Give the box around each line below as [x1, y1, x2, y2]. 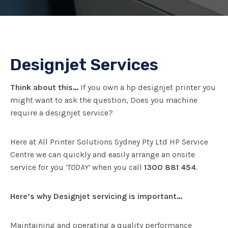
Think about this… [10, 82, 78, 93]
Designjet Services [10, 55, 158, 75]
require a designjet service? [10, 108, 113, 118]
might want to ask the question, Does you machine [10, 95, 197, 105]
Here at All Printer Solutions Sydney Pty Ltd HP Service [10, 137, 208, 147]
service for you [10, 162, 66, 173]
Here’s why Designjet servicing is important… [10, 191, 182, 202]
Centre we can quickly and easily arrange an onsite [10, 150, 195, 160]
